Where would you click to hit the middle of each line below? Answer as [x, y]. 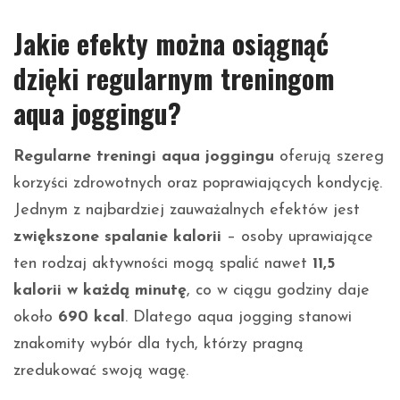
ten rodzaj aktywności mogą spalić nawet [163, 263]
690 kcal [92, 317]
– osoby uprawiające [297, 237]
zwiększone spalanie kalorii [117, 237]
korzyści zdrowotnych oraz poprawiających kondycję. [198, 183]
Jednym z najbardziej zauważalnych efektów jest [187, 210]
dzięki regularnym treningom [174, 78]
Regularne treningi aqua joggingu [144, 156]
